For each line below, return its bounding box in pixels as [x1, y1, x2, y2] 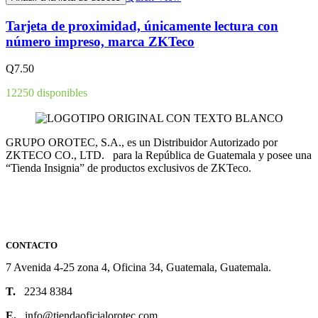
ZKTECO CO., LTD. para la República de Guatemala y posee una [6, 148, 312, 161]
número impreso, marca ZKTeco [6, 33, 194, 49]
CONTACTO [6, 239, 57, 251]
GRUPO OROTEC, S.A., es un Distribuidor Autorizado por [6, 136, 283, 148]
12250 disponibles [6, 87, 87, 99]
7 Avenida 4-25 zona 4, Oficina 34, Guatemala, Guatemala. [6, 261, 271, 273]
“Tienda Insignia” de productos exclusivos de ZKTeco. [6, 161, 251, 174]
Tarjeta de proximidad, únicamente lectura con [6, 18, 278, 33]
